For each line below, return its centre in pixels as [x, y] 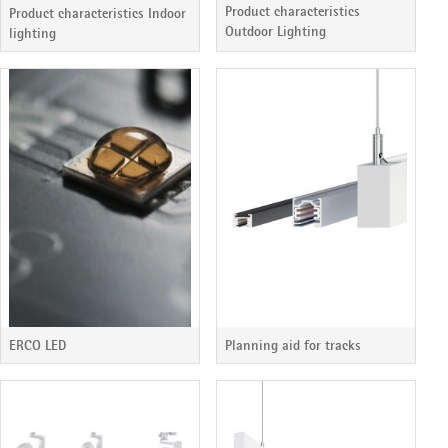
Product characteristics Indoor [97, 12]
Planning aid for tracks [293, 344]
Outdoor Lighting [275, 31]
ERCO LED [37, 344]
